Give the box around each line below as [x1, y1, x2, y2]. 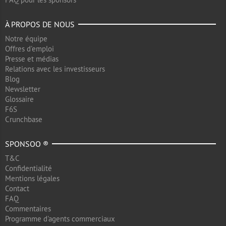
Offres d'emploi [5, 44, 54, 53]
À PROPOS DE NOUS [5, 19, 75, 29]
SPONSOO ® [5, 139, 48, 149]
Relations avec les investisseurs [5, 64, 105, 74]
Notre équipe [5, 34, 47, 43]
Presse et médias [5, 54, 59, 64]
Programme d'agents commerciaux [5, 214, 115, 223]
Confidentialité [5, 163, 52, 173]
